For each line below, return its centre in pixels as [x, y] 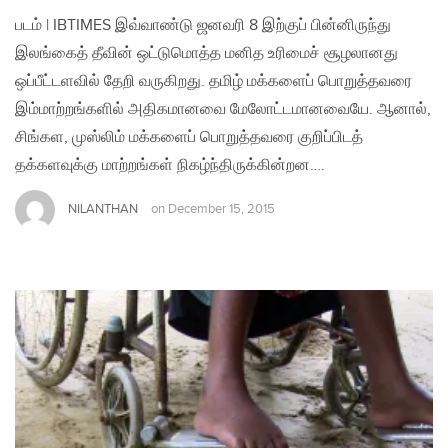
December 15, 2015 [221, 210]
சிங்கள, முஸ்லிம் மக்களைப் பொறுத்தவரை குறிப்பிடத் [189, 138]
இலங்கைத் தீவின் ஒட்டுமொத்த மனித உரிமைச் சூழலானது [206, 54]
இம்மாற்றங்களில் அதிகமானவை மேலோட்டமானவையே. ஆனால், [223, 110]
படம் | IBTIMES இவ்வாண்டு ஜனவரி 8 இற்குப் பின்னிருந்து [203, 26]
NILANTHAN [103, 209]
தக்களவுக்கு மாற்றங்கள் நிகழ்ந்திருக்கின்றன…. [170, 166]
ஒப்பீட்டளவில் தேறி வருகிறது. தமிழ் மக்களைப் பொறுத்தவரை [213, 82]
